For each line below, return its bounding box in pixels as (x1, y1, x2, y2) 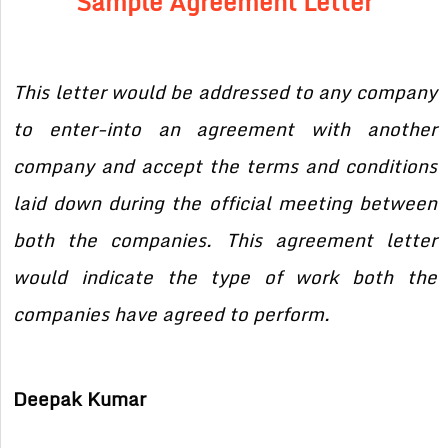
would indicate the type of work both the (13, 262, 437, 293)
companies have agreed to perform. (13, 299, 331, 330)
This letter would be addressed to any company (13, 77, 437, 108)
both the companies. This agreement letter (13, 225, 437, 256)
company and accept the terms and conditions (13, 151, 437, 182)
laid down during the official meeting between (13, 188, 437, 219)
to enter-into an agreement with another (13, 114, 437, 145)
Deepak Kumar (13, 384, 147, 415)
